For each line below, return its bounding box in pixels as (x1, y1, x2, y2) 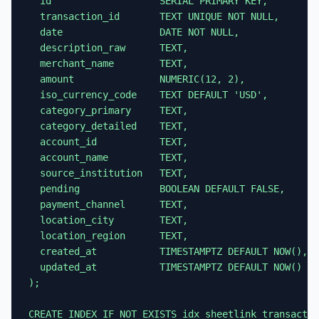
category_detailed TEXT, (28, 120, 188, 132)
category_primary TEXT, (28, 105, 188, 116)
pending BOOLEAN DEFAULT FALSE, (28, 183, 285, 194)
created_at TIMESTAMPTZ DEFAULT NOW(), (28, 246, 308, 257)
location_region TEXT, (28, 230, 188, 241)
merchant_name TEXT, (28, 58, 188, 69)
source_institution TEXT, (28, 167, 188, 179)
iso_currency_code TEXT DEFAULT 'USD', (28, 89, 268, 100)
